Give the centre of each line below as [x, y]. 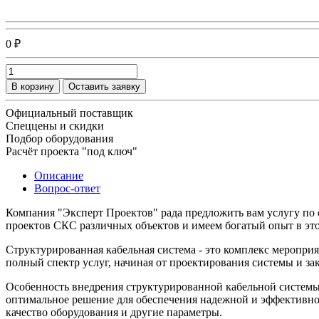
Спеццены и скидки [55, 125]
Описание [59, 175]
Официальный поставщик [69, 113]
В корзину [33, 86]
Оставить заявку [104, 86]
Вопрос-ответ [67, 188]
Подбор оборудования [59, 138]
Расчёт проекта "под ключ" [72, 151]
